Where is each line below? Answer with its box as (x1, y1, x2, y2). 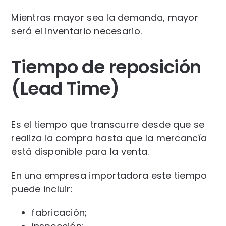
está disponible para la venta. (11, 145, 149, 158)
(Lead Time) (11, 75, 120, 101)
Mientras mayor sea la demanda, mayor (11, 11, 198, 24)
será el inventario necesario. (11, 24, 142, 37)
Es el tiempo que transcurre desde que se (11, 118, 205, 131)
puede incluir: (11, 182, 73, 195)
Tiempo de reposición (11, 53, 201, 80)
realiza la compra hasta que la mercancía (11, 131, 207, 144)
